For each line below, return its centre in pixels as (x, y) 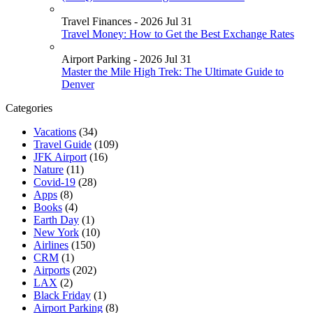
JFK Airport (60, 156)
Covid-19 (54, 182)
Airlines (51, 245)
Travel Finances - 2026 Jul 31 (127, 21)
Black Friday (62, 295)
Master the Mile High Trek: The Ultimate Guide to (173, 71)
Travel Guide (63, 144)
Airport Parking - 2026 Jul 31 (126, 59)
